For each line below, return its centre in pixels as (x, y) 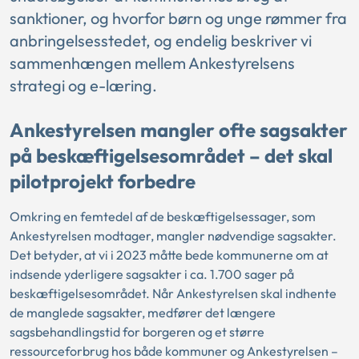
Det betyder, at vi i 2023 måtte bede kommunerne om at (169, 255)
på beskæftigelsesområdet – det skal (171, 155)
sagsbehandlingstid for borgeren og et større (137, 332)
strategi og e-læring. (83, 85)
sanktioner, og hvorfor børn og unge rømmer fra (178, 18)
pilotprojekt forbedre (103, 181)
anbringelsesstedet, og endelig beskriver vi (161, 40)
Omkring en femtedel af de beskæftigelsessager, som (163, 216)
